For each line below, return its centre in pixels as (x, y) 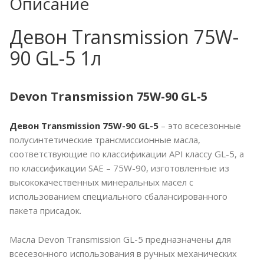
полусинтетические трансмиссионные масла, (105, 140)
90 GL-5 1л (55, 58)
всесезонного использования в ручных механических (123, 254)
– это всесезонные (200, 126)
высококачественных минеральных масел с (101, 182)
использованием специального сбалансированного (118, 197)
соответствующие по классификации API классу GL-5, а (127, 154)
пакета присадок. (45, 211)
